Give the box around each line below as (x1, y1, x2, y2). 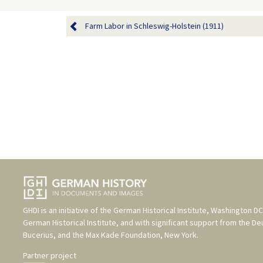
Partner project (23, 250, 76, 261)
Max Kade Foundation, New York (86, 230, 197, 241)
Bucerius (23, 230, 53, 241)
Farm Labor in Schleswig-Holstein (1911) (85, 21, 224, 31)
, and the (53, 230, 86, 241)
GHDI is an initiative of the (23, 205, 113, 216)
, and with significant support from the (116, 217, 252, 228)
